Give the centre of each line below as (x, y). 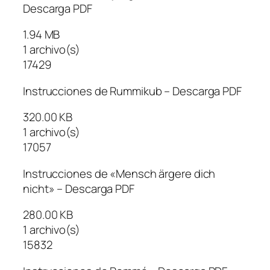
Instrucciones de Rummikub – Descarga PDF (132, 91)
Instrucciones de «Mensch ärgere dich (119, 173)
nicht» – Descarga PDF (79, 188)
